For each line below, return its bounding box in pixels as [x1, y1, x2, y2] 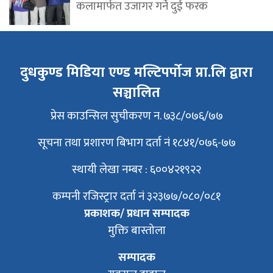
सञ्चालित [113, 80, 160, 105]
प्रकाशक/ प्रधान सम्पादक [83, 204, 190, 224]
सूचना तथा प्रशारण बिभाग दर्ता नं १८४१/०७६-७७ [37, 133, 236, 153]
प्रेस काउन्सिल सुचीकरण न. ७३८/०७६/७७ [50, 107, 223, 126]
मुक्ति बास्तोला [107, 221, 166, 241]
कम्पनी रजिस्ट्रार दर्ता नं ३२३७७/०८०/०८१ [52, 187, 221, 207]
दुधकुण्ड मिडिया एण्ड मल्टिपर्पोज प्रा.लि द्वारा [20, 60, 253, 85]
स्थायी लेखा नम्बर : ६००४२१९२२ [72, 160, 201, 180]
